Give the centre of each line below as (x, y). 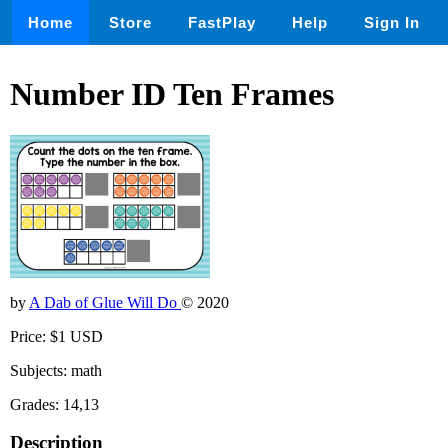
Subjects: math (56, 370)
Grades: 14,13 (54, 404)
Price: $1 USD (56, 336)
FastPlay (222, 22)
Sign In (392, 22)
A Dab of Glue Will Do (105, 302)
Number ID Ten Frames (172, 94)
